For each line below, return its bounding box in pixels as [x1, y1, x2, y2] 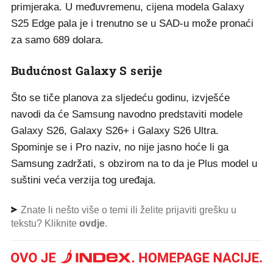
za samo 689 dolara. [11, 34, 104, 46]
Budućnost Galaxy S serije [11, 63, 163, 78]
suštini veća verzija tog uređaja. [11, 174, 156, 186]
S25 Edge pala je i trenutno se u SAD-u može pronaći [11, 18, 253, 29]
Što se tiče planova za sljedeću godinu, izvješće [11, 92, 230, 104]
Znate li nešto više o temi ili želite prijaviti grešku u [18, 205, 236, 215]
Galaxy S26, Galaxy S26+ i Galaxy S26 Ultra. [11, 125, 219, 136]
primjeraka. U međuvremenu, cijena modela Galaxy [11, 1, 244, 13]
